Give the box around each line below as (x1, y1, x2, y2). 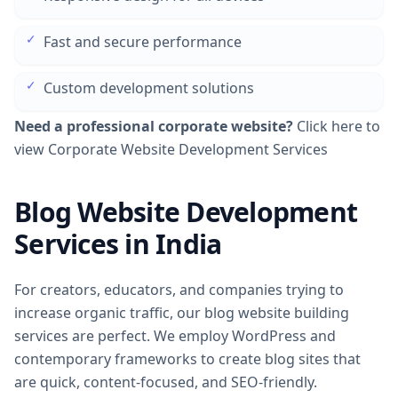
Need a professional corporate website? (14, 115, 297, 136)
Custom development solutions (44, 77, 254, 98)
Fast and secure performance (44, 31, 242, 52)
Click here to (297, 115, 380, 136)
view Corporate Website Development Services (14, 139, 328, 159)
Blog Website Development (14, 193, 357, 230)
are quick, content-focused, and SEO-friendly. (14, 371, 317, 392)
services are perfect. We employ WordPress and (14, 325, 336, 346)
